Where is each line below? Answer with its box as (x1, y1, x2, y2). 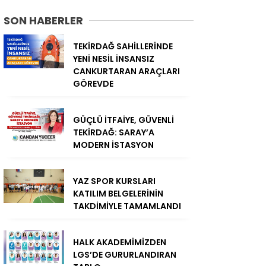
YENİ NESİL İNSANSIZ (73, 53, 154, 65)
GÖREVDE (73, 78, 113, 90)
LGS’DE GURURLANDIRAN (73, 249, 176, 261)
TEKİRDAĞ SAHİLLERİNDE (73, 40, 173, 53)
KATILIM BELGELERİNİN (73, 188, 163, 200)
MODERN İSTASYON (73, 139, 154, 151)
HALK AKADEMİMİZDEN (73, 236, 166, 249)
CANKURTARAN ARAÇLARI (73, 65, 180, 78)
